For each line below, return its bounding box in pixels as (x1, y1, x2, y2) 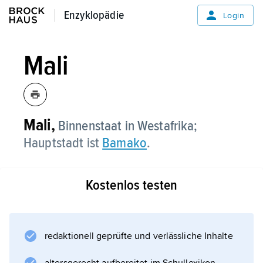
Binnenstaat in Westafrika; (55, 117, 198, 134)
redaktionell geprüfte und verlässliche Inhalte (45, 230, 233, 242)
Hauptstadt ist (23, 134, 103, 151)
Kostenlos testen (85, 177, 178, 194)
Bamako (102, 134, 147, 151)
